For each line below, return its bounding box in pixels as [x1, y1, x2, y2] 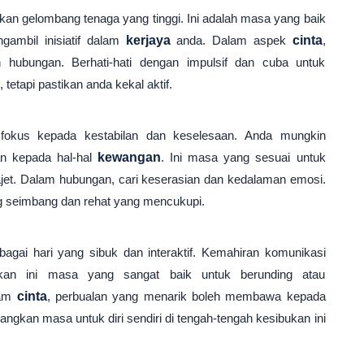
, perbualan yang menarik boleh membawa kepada [46, 289, 326, 303]
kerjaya [125, 33, 171, 47]
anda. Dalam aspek [170, 33, 292, 47]
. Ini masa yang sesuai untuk [161, 150, 326, 164]
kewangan [97, 150, 162, 164]
